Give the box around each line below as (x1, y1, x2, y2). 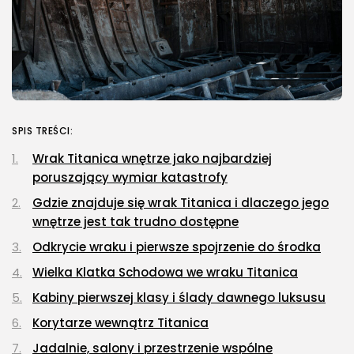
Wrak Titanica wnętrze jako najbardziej (32, 150, 272, 168)
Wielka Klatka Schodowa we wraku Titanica (32, 264, 298, 281)
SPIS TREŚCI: (12, 124, 73, 138)
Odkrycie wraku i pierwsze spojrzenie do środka (32, 239, 321, 256)
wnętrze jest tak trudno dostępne (32, 213, 239, 231)
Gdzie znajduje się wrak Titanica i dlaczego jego (32, 194, 329, 212)
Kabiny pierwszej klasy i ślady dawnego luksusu (32, 289, 326, 307)
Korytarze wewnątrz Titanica (32, 314, 209, 332)
